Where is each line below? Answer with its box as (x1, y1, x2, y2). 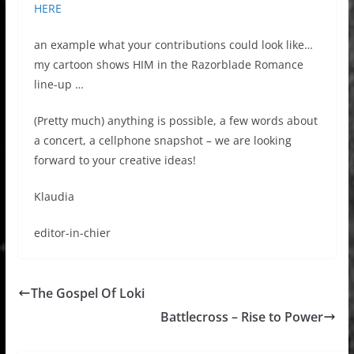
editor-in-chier (33, 224, 111, 240)
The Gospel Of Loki (30, 284, 145, 302)
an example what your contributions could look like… (33, 36, 313, 52)
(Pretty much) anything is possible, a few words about (33, 112, 318, 128)
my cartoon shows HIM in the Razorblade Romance (33, 56, 303, 72)
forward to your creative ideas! (33, 152, 196, 168)
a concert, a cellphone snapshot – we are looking (33, 132, 292, 148)
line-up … (33, 76, 84, 92)
